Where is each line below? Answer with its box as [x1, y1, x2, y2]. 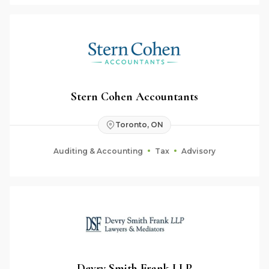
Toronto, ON [115, 120, 163, 129]
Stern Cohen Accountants [71, 89, 198, 104]
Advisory [181, 147, 216, 156]
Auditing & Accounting [53, 147, 143, 156]
